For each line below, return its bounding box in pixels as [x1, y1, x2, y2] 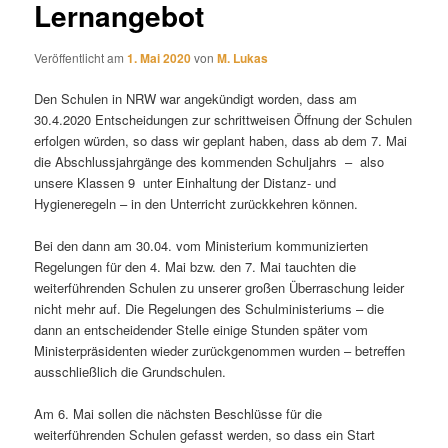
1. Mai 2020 [127, 48, 192, 67]
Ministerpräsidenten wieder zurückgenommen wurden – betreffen [34, 340, 406, 360]
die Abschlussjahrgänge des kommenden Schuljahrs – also [34, 151, 385, 171]
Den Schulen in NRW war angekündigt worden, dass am [34, 88, 358, 108]
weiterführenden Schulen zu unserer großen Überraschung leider [34, 277, 405, 297]
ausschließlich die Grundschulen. [34, 361, 227, 381]
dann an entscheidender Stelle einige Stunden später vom [34, 319, 369, 339]
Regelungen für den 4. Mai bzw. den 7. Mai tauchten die [34, 256, 357, 276]
